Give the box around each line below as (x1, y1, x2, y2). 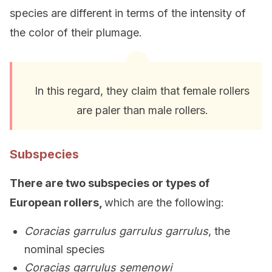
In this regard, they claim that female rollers (35, 84, 250, 97)
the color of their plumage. (10, 26, 142, 39)
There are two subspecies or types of (10, 177, 209, 189)
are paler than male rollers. (76, 104, 208, 117)
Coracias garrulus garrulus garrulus (24, 225, 208, 237)
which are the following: (104, 196, 224, 209)
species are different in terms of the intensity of (10, 7, 246, 19)
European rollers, (10, 196, 104, 209)
